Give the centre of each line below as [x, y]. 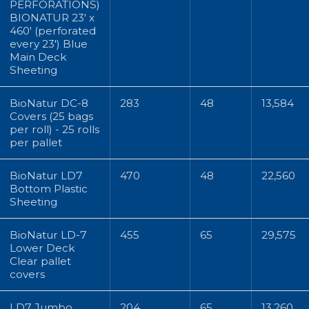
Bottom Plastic [49, 188]
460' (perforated [53, 30]
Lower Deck [42, 248]
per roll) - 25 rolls [54, 129]
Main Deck [38, 57]
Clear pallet [40, 261]
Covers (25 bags [51, 116]
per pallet [36, 142]
